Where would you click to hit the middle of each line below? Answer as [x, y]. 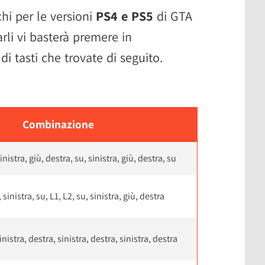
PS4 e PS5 [125, 16]
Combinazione [58, 124]
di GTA [173, 16]
